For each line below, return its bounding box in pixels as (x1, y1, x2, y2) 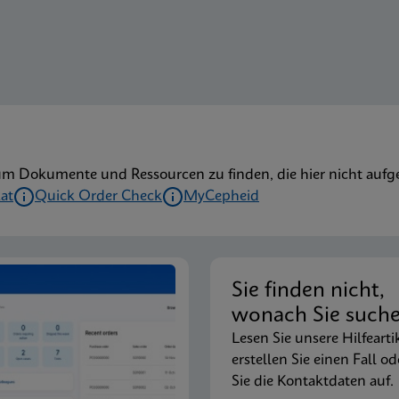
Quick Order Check (35, 189, 162, 204)
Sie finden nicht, (232, 281, 397, 302)
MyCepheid (183, 189, 259, 204)
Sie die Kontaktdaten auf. (232, 374, 394, 389)
